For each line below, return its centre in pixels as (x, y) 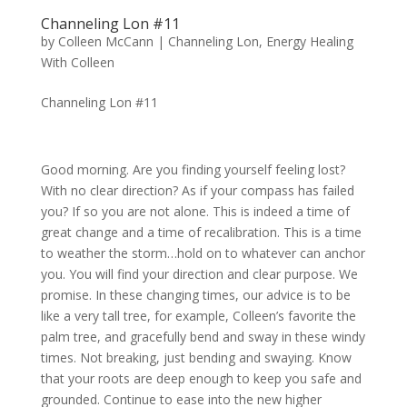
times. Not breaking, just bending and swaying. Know (196, 358)
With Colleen (77, 63)
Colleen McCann (105, 42)
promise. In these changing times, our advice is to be (195, 295)
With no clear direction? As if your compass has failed (197, 191)
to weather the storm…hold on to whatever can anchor (203, 253)
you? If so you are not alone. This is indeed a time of (195, 212)
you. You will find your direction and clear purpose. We (199, 274)
